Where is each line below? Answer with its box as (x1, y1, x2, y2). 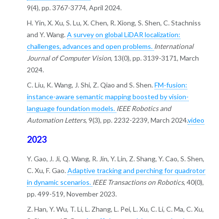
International (153, 42, 194, 51)
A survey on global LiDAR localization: (66, 30, 180, 39)
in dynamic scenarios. (26, 177, 92, 186)
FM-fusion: (154, 81, 187, 89)
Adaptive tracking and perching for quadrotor (67, 166, 205, 175)
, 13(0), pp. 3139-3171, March (110, 54, 199, 63)
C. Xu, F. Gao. (26, 166, 67, 175)
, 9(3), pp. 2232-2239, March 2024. (85, 116, 188, 125)
